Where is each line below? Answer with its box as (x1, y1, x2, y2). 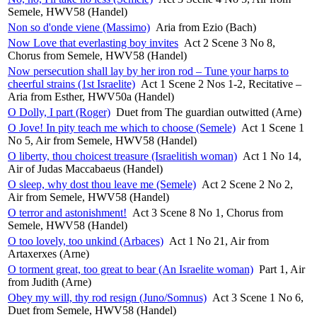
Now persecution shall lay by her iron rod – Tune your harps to (8, 64, 289, 77)
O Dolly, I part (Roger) (8, 105, 110, 118)
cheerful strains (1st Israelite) (8, 77, 135, 90)
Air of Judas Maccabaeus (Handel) (8, 162, 163, 175)
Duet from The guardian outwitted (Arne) (116, 105, 301, 118)
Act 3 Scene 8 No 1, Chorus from (132, 206, 283, 219)
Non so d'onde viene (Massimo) (8, 21, 150, 33)
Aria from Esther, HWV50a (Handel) (8, 90, 174, 103)
